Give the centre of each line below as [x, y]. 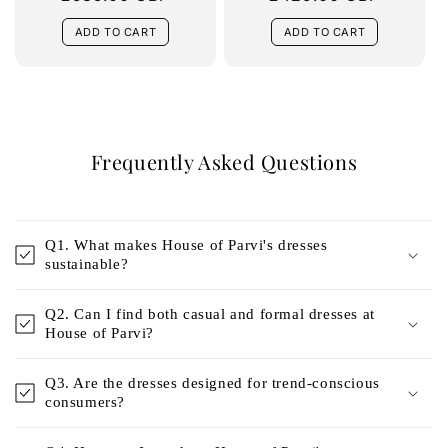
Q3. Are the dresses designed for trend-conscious [212, 382]
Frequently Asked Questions [224, 161]
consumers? [85, 401]
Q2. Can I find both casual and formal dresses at [210, 313]
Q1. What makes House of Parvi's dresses [186, 244]
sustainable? [87, 263]
